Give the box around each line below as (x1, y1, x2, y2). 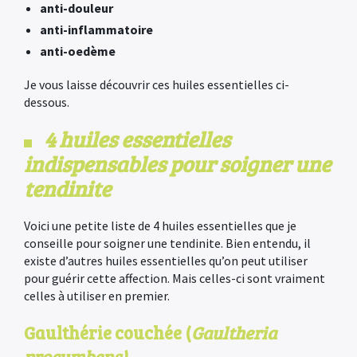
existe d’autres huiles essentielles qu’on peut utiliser (24, 253, 308, 269)
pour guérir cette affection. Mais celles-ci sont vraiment (24, 270, 325, 286)
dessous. (24, 94, 69, 110)
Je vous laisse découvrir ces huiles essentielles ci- (24, 76, 289, 92)
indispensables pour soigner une (24, 149, 331, 178)
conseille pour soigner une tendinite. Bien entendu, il (24, 235, 311, 251)
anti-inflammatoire (40, 22, 153, 37)
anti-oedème (40, 43, 116, 59)
